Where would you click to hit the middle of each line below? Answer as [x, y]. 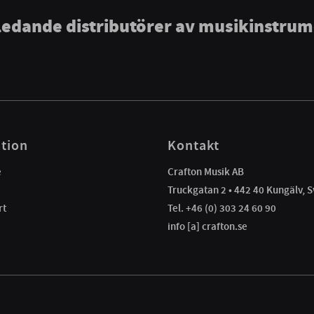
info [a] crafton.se [207, 226]
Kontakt [193, 145]
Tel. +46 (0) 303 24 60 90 [222, 208]
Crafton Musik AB [206, 171]
